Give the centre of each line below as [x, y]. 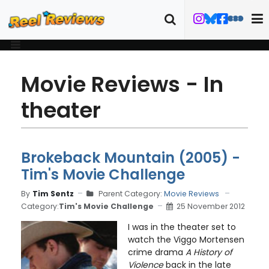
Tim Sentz [53, 193]
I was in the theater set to [182, 227]
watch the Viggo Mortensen [186, 240]
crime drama [156, 252]
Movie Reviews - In [122, 84]
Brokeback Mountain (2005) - [131, 158]
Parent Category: [130, 194]
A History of [209, 252]
